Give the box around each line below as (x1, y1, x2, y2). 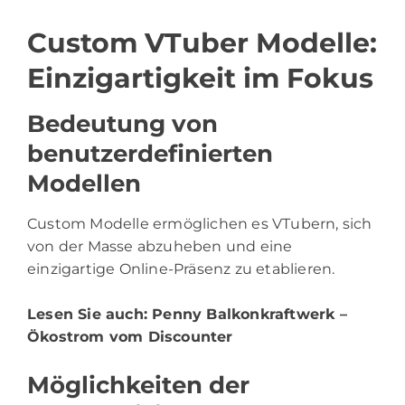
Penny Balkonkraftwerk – (152, 305, 347, 323)
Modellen (27, 168, 141, 198)
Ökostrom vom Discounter (27, 327, 233, 345)
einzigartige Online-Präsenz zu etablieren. (27, 259, 335, 278)
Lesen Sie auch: (27, 305, 153, 323)
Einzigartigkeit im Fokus (27, 61, 373, 95)
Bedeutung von (27, 108, 218, 138)
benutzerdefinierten (27, 138, 273, 168)
